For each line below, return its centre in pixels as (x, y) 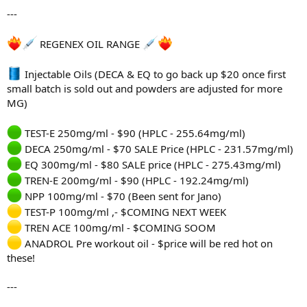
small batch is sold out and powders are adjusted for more (145, 89)
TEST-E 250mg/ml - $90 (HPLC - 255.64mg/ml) (134, 133)
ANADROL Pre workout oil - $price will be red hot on (147, 244)
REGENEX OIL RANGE (90, 44)
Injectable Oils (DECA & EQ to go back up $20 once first (154, 74)
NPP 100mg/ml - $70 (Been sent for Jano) (122, 196)
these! (21, 258)
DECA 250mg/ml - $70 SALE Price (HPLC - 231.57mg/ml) (158, 149)
